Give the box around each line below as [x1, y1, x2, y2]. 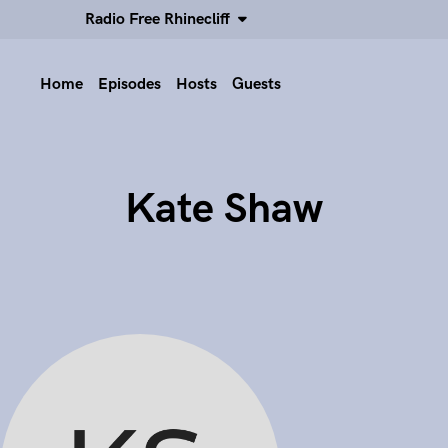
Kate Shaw [125, 183, 323, 235]
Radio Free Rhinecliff [85, 10, 238, 29]
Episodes [98, 75, 161, 94]
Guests [232, 75, 281, 94]
